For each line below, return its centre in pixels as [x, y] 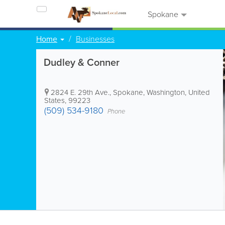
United [199, 92]
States [54, 100]
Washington [166, 92]
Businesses [95, 39]
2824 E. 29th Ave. [80, 92]
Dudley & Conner [82, 62]
